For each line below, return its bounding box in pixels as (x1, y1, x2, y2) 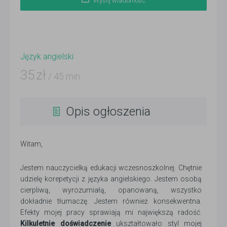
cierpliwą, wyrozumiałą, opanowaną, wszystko (20, 186, 202, 195)
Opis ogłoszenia (66, 104, 150, 119)
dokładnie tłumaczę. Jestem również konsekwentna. (20, 197, 202, 206)
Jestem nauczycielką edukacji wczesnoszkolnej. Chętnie (20, 164, 202, 172)
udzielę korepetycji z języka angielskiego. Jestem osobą (20, 175, 202, 183)
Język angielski (20, 52, 73, 62)
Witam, (20, 140, 43, 148)
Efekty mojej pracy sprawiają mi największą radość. (20, 208, 202, 217)
